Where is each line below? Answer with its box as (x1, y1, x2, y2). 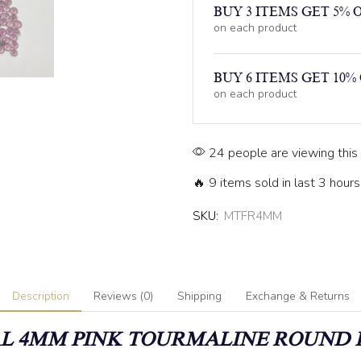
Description (11, 288, 69, 304)
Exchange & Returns (245, 288, 350, 304)
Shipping (176, 288, 222, 304)
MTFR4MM (224, 207, 282, 224)
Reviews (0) (93, 288, 153, 304)
